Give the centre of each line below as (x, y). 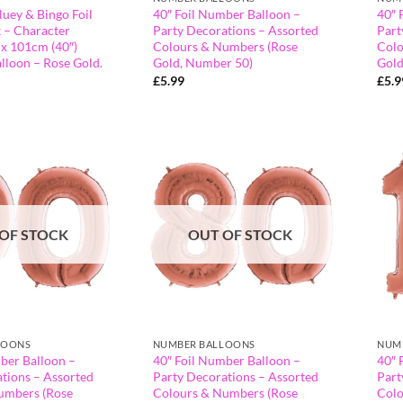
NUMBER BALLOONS (204, 345)
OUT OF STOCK (241, 235)
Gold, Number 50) (202, 63)
